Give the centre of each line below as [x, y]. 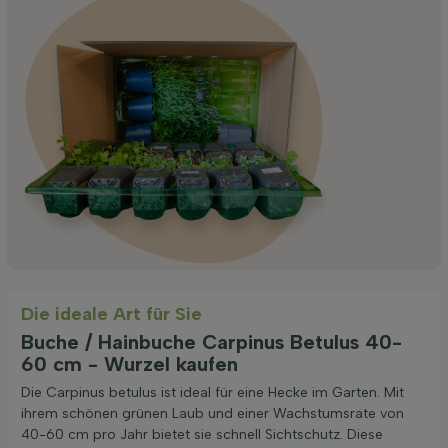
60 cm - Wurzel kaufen [129, 363]
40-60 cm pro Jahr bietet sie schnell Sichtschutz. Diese [202, 434]
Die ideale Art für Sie [111, 313]
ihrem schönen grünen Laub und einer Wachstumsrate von [212, 413]
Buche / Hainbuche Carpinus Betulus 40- [211, 341]
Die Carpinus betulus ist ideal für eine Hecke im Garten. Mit [212, 392]
